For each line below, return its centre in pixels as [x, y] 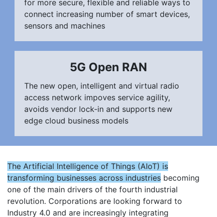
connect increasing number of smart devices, [107, 14]
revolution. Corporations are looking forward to [95, 201]
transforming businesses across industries [84, 178]
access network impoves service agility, [97, 97]
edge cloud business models [76, 120]
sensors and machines [65, 25]
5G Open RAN [108, 67]
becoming [180, 178]
